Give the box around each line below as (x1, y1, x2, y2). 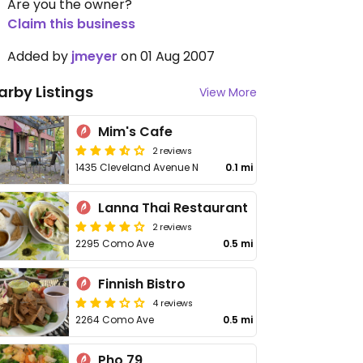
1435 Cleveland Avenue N (75, 160, 199, 174)
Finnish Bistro (98, 275, 186, 293)
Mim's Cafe (98, 122, 173, 141)
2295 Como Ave (75, 237, 155, 250)
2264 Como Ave (75, 313, 155, 327)
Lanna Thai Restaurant (98, 199, 249, 217)
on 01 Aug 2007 (117, 47, 215, 66)
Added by (7, 47, 71, 66)
